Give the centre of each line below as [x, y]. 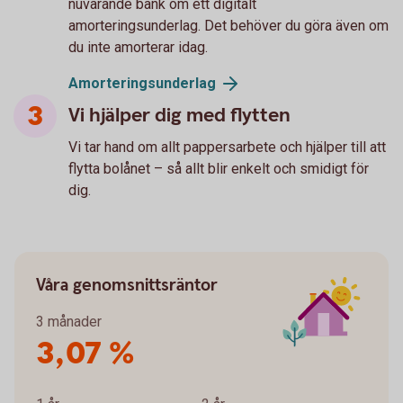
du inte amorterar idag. [140, 47]
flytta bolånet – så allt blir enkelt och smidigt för [219, 169]
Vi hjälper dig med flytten [179, 116]
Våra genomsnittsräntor [127, 286]
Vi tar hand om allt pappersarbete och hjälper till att [227, 148]
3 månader [69, 322]
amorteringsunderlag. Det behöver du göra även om [228, 25]
